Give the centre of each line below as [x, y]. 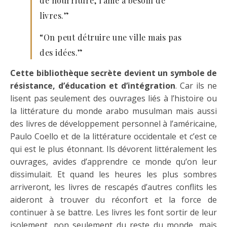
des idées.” [61, 52]
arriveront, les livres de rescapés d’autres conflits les [113, 187]
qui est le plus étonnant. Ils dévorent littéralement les [113, 149]
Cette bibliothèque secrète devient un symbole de [113, 73]
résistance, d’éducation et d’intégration [93, 85]
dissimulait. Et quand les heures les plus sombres [113, 174]
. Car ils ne [196, 85]
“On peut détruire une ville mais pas [110, 37]
